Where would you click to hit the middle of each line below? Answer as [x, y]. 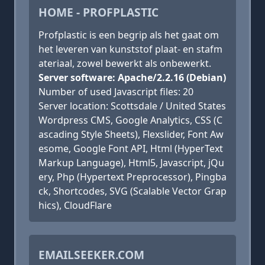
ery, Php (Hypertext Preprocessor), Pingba [132, 177]
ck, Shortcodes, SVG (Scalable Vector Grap [132, 191]
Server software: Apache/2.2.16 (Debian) [132, 77]
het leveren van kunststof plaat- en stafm [130, 49]
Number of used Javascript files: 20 [116, 92]
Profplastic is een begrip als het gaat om [129, 35]
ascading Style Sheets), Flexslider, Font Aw [131, 134]
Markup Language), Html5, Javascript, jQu [131, 163]
